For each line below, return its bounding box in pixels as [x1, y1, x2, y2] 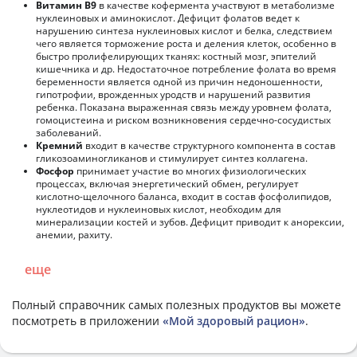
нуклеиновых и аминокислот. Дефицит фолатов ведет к [36, 10, 300, 25]
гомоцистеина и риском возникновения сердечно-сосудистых [36, 112, 331, 127]
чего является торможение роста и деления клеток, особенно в [36, 36, 336, 50]
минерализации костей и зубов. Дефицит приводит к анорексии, [36, 214, 344, 229]
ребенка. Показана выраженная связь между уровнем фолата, [36, 100, 331, 114]
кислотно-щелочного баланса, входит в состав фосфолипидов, [36, 189, 331, 203]
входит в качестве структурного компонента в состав [83, 138, 335, 152]
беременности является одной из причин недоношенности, [36, 74, 323, 88]
